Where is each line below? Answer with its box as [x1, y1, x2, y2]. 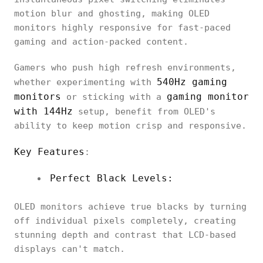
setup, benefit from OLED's [73, 106, 215, 117]
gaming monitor [167, 91, 249, 102]
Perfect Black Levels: [50, 173, 173, 184]
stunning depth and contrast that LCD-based [14, 230, 236, 240]
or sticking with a [61, 92, 167, 102]
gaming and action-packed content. [14, 36, 188, 47]
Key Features [14, 146, 85, 157]
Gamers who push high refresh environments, [14, 62, 236, 73]
